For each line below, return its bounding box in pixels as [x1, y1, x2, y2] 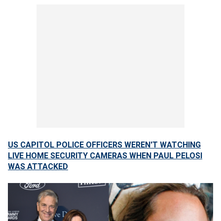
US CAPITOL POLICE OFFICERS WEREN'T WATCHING [8, 140, 201, 149]
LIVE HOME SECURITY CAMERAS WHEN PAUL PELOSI [8, 151, 202, 160]
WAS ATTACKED [8, 162, 68, 171]
